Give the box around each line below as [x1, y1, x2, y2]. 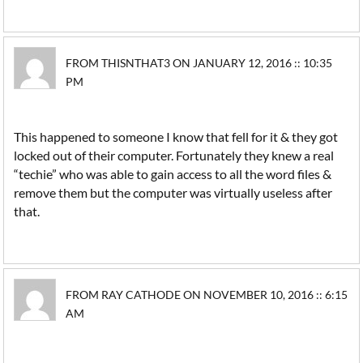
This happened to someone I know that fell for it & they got [14, 129, 339, 144]
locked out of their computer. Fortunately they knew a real [14, 147, 335, 163]
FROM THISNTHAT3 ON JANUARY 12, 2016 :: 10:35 [66, 56, 333, 70]
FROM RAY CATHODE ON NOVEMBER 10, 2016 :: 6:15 [66, 288, 348, 301]
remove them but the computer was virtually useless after [14, 185, 333, 200]
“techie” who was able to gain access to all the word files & [14, 166, 332, 181]
